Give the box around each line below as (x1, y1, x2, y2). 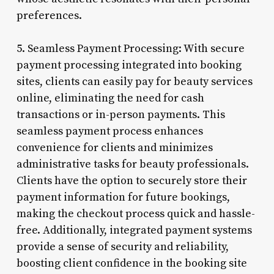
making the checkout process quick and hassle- (16, 206, 255, 221)
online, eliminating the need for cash (16, 91, 204, 105)
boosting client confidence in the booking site (16, 256, 247, 270)
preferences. (16, 8, 82, 23)
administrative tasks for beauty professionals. (16, 157, 249, 171)
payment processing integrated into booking (16, 57, 242, 72)
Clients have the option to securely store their (16, 173, 247, 188)
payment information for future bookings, (16, 190, 230, 204)
